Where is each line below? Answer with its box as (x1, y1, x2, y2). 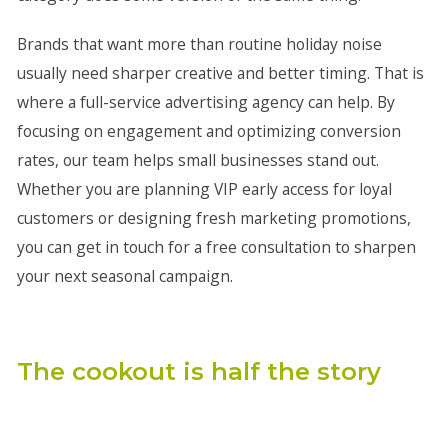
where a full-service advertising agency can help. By (16, 91, 395, 113)
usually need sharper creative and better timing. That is (16, 62, 424, 84)
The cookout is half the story (16, 357, 381, 386)
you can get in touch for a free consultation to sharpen (16, 236, 416, 258)
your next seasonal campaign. (16, 265, 233, 287)
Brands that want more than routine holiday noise (16, 33, 382, 55)
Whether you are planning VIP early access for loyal (16, 178, 392, 200)
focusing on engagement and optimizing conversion (16, 120, 401, 142)
